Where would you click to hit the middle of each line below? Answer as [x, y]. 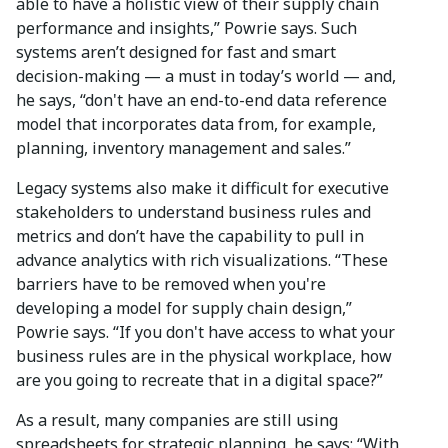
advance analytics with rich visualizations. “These [202, 260]
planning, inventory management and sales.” [183, 148]
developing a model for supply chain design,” [184, 308]
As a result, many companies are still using [177, 420]
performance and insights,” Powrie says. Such [186, 28]
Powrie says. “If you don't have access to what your [205, 332]
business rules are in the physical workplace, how [204, 356]
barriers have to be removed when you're [171, 284]
